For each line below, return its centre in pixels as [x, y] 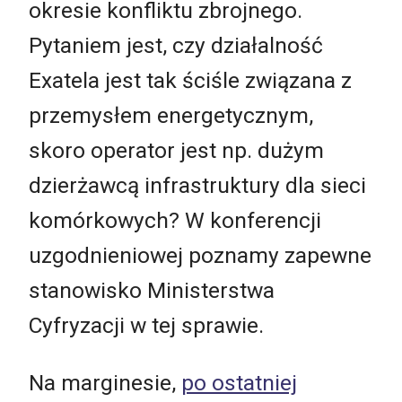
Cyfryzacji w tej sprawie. [146, 326]
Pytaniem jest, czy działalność [176, 46]
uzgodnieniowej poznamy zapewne [200, 256]
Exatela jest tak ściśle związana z [190, 81]
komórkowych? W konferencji [175, 221]
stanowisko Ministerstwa [152, 291]
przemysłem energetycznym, [171, 116]
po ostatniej [239, 382]
